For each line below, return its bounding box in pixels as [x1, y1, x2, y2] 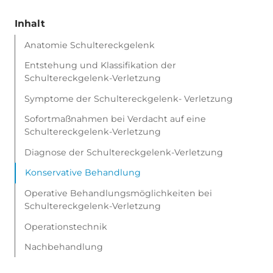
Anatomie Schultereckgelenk [24, 39, 155, 51]
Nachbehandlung [24, 241, 104, 253]
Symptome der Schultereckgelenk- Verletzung [24, 93, 233, 104]
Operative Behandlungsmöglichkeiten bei [24, 188, 213, 199]
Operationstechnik [24, 221, 108, 232]
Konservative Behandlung [25, 167, 141, 179]
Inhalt [14, 17, 45, 29]
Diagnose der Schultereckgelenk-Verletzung [24, 146, 224, 158]
